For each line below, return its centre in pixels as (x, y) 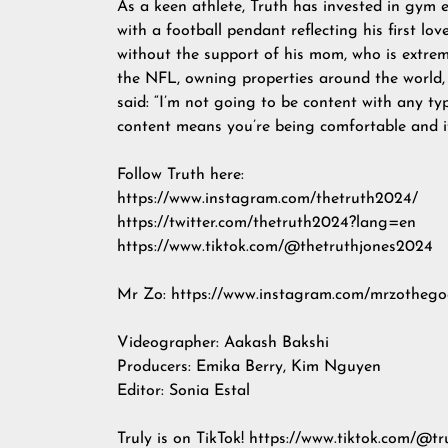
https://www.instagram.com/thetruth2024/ (267, 199)
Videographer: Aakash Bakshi (223, 343)
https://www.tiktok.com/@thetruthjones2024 (275, 247)
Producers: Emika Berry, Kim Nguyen (249, 367)
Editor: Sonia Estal (183, 391)
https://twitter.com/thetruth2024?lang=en (266, 223)
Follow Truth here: (180, 175)
